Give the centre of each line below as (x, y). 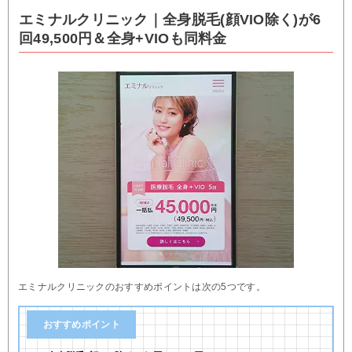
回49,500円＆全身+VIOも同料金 (123, 38)
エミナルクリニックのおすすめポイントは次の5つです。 (142, 286)
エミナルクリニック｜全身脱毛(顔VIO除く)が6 (170, 19)
